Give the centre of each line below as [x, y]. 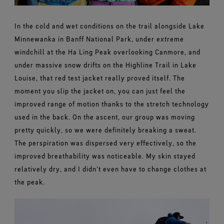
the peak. [29, 181]
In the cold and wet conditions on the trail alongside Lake [109, 25]
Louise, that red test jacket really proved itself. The [99, 77]
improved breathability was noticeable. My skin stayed [105, 155]
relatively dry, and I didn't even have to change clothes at [110, 168]
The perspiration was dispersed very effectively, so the [105, 142]
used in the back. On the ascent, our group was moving [104, 116]
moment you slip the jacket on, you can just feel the [100, 90]
